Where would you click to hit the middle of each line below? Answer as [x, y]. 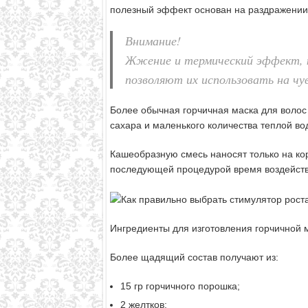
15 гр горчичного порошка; [180, 286]
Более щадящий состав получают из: [194, 257]
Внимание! [153, 41]
